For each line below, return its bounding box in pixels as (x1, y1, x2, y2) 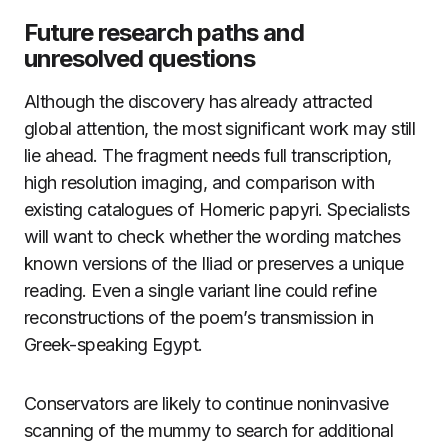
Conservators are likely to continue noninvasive (24, 393, 389, 414)
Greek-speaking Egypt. (24, 334, 203, 355)
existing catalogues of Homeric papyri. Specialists (24, 199, 409, 220)
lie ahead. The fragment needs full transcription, (24, 145, 392, 166)
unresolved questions (24, 44, 255, 73)
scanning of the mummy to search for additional (24, 420, 394, 441)
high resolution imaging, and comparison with (24, 172, 375, 193)
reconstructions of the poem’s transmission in (24, 307, 374, 328)
